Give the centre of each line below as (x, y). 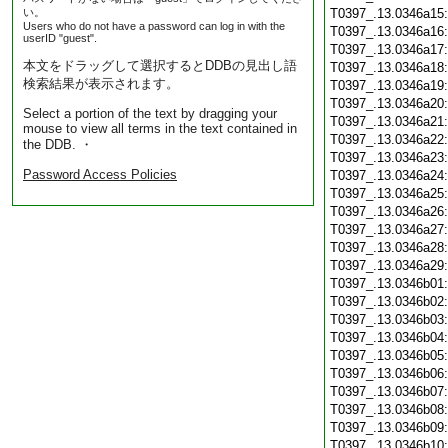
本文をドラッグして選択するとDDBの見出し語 (160, 65)
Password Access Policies (100, 174)
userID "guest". (60, 38)
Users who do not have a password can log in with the (154, 26)
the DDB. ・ (58, 144)
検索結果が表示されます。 (101, 83)
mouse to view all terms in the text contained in (160, 128)
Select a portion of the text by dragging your (150, 113)
